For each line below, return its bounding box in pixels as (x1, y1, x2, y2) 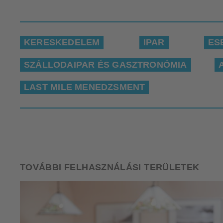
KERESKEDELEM (24, 37, 100, 47)
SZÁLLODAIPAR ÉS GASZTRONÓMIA (24, 59, 187, 70)
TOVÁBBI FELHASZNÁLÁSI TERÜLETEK (20, 162, 200, 172)
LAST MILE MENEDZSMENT (24, 82, 145, 92)
